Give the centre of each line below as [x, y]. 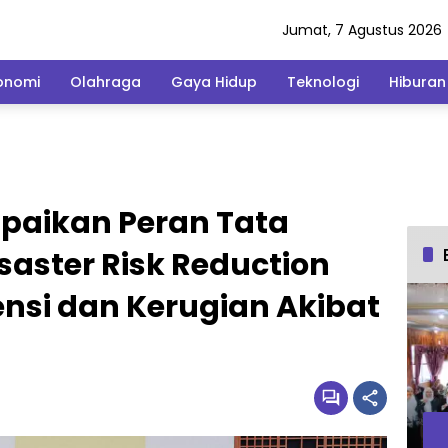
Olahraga [105, 81]
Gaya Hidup [214, 81]
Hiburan [417, 81]
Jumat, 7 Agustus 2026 [362, 29]
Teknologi [323, 81]
